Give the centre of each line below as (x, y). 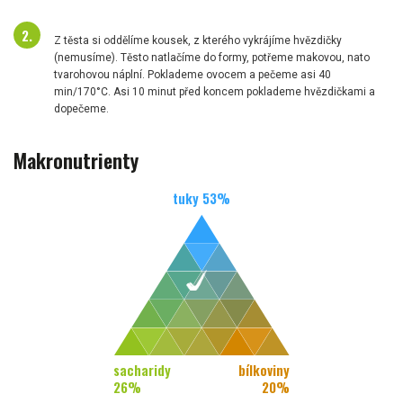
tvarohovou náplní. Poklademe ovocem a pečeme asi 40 (193, 74)
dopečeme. (81, 108)
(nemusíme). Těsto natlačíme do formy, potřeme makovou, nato (212, 57)
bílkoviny (264, 369)
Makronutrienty (76, 161)
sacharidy (143, 369)
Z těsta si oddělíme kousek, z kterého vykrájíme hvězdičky (198, 40)
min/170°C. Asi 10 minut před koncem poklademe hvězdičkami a (215, 91)
